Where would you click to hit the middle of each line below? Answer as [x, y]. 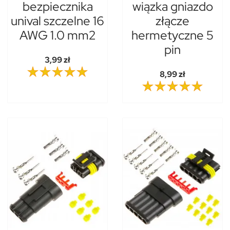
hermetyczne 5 [172, 35]
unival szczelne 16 [57, 21]
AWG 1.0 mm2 [57, 35]
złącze [172, 21]
